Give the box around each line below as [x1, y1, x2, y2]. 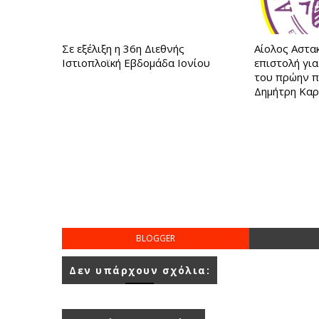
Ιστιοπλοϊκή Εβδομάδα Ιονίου [62, 56, 210, 70]
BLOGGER [135, 232, 175, 244]
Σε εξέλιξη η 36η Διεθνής [62, 41, 184, 56]
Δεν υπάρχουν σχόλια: [69, 263, 210, 277]
